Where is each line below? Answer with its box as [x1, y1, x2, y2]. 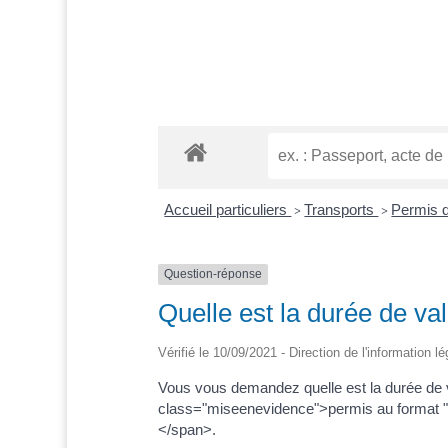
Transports [304, 201, 379, 219]
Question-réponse [163, 267, 262, 282]
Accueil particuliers [164, 201, 292, 219]
